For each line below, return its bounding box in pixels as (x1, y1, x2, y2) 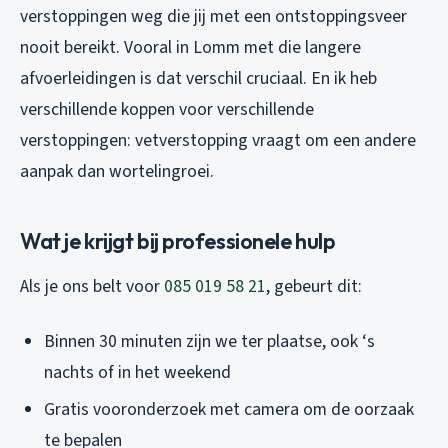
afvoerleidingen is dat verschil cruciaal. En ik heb (20, 66, 377, 92)
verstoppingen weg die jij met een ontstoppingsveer (20, 4, 407, 30)
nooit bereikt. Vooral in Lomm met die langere (20, 35, 361, 61)
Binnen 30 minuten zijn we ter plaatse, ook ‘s (44, 329, 375, 355)
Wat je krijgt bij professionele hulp (20, 227, 336, 256)
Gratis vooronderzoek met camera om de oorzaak (44, 397, 414, 423)
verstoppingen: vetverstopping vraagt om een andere (20, 128, 416, 154)
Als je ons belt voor (20, 274, 164, 300)
